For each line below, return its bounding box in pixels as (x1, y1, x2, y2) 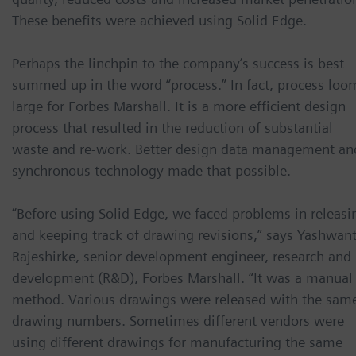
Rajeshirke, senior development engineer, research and (12, 248, 351, 265)
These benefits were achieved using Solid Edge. (12, 12, 307, 29)
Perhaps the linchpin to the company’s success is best (12, 55, 344, 72)
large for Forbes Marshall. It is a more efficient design (12, 98, 346, 115)
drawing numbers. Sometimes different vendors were (12, 312, 344, 330)
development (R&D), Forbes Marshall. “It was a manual (12, 269, 353, 287)
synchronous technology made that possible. (12, 162, 291, 180)
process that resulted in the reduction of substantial (12, 119, 333, 137)
